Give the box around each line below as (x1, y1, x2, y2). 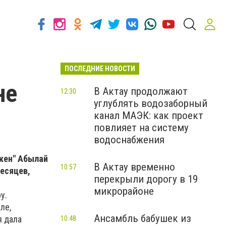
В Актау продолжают (94, 85, 188, 97)
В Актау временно (94, 161, 175, 173)
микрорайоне (94, 185, 154, 197)
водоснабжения (94, 134, 164, 146)
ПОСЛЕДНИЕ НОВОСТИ (65, 65, 135, 73)
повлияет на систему (94, 122, 189, 134)
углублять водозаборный (94, 97, 207, 109)
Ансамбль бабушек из (94, 212, 191, 224)
